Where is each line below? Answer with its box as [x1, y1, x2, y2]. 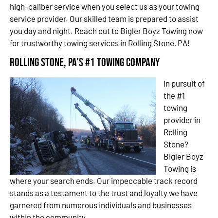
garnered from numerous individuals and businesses [10, 200, 192, 210]
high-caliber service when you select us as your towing [10, 1, 200, 11]
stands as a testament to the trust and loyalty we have [10, 188, 198, 198]
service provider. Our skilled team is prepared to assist [10, 14, 199, 23]
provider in [163, 115, 200, 125]
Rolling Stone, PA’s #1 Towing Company [10, 55, 160, 70]
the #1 [163, 91, 185, 101]
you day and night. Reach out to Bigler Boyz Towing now [10, 26, 203, 36]
